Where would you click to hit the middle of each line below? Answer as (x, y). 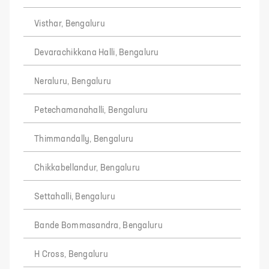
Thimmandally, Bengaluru (84, 139)
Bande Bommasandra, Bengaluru (98, 226)
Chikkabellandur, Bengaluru (87, 168)
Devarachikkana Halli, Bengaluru (97, 53)
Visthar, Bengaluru (70, 24)
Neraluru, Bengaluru (73, 82)
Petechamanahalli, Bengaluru (91, 110)
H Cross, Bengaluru (71, 255)
